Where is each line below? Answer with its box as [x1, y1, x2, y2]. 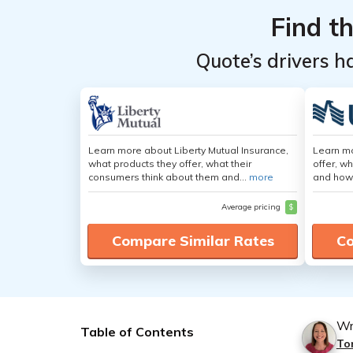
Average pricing [221, 202, 283, 212]
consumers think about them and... [88, 171, 249, 183]
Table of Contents [80, 324, 194, 340]
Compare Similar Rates [111, 232, 274, 250]
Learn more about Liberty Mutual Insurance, [88, 144, 288, 156]
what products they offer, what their [88, 158, 251, 169]
